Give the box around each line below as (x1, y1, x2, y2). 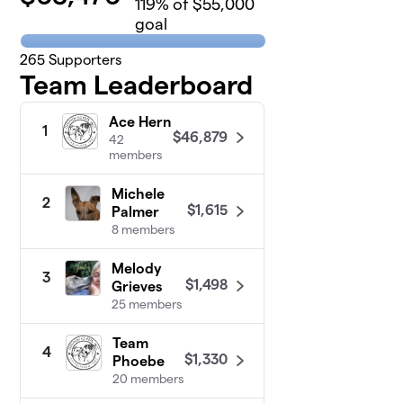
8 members (112, 221, 175, 237)
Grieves (112, 278, 163, 294)
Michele (112, 185, 166, 201)
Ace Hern (109, 113, 172, 130)
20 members (112, 371, 184, 386)
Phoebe (112, 353, 166, 369)
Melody (112, 260, 162, 276)
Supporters (45, 51, 122, 67)
